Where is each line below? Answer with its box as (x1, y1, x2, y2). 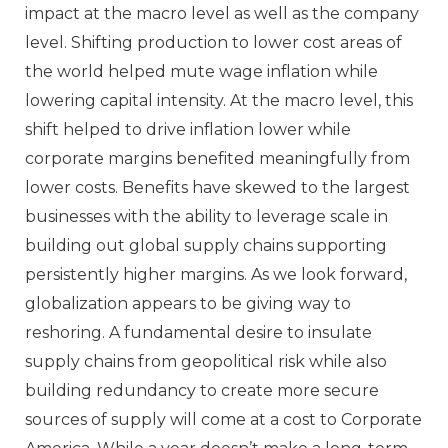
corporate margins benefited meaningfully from (25, 149, 410, 169)
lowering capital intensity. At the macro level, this (25, 91, 413, 111)
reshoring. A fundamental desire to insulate (25, 323, 372, 343)
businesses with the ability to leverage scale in (25, 207, 388, 227)
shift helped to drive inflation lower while (25, 120, 351, 140)
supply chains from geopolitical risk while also (25, 352, 387, 372)
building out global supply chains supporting (25, 236, 387, 256)
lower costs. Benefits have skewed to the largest (25, 178, 410, 198)
